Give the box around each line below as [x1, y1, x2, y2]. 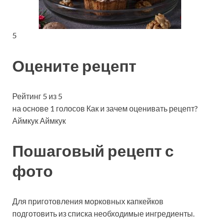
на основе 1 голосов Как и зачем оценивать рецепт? [12, 103, 198, 113]
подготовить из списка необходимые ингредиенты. [12, 209, 194, 219]
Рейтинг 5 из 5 [12, 91, 62, 101]
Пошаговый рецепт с [12, 141, 174, 161]
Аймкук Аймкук [12, 115, 66, 125]
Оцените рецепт [12, 55, 137, 75]
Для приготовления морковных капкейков [12, 196, 164, 206]
